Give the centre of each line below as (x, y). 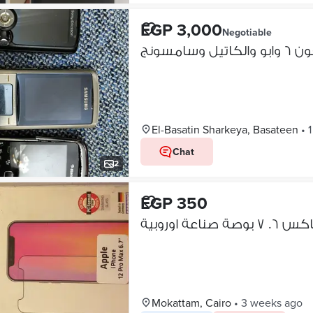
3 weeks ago (271, 303)
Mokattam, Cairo (191, 303)
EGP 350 (174, 203)
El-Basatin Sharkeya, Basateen (225, 129)
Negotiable (247, 32)
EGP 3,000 (181, 30)
